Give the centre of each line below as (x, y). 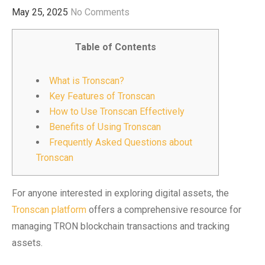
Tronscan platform (49, 210)
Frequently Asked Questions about (121, 142)
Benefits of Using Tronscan (105, 127)
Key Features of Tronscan (102, 96)
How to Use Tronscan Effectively (117, 112)
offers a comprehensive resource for (164, 210)
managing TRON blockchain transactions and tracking (121, 226)
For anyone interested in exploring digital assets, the (120, 193)
